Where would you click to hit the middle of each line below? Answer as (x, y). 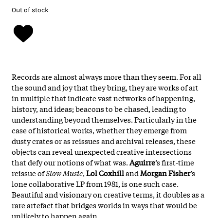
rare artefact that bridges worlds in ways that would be (104, 205)
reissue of (29, 173)
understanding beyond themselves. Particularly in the (104, 119)
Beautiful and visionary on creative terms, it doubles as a (108, 194)
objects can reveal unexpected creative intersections (102, 151)
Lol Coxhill (105, 173)
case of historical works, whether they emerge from (99, 130)
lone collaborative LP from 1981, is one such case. (95, 183)
